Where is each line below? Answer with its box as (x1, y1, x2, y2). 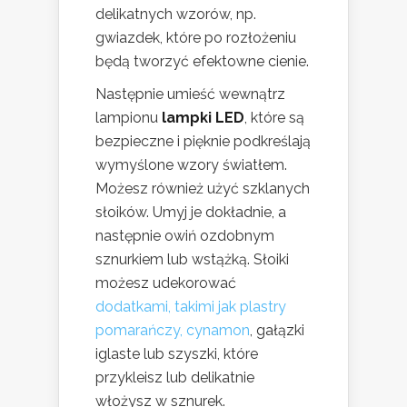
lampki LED (162, 109, 244, 127)
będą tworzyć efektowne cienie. (95, 53, 309, 71)
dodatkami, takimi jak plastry (95, 298, 286, 316)
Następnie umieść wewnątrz (95, 85, 285, 104)
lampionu (95, 109, 162, 127)
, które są (244, 109, 304, 127)
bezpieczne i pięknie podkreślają (95, 133, 311, 151)
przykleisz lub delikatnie (95, 369, 254, 387)
